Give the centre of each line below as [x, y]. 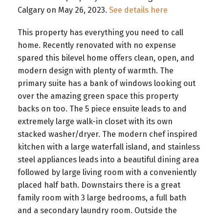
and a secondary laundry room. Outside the [97, 210]
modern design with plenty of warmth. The [95, 70]
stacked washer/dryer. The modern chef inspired [107, 134]
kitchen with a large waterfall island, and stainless [109, 147]
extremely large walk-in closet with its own [95, 121]
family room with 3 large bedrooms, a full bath [102, 197]
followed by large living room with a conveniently [107, 172]
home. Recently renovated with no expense [97, 45]
